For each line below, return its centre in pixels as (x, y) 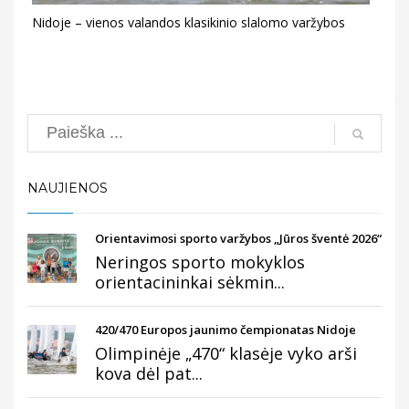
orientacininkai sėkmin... (190, 282)
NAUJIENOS (68, 188)
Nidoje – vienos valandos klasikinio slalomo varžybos (189, 22)
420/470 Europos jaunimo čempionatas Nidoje (225, 329)
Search (54, 123)
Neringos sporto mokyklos (200, 262)
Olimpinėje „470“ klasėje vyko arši (226, 353)
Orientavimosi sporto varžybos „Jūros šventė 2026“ (238, 238)
